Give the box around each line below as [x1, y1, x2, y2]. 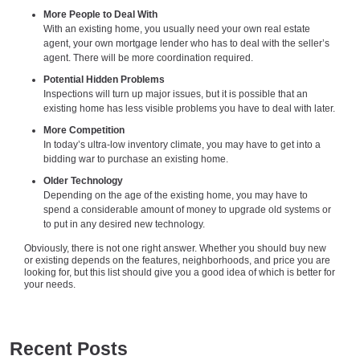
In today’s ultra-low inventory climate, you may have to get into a [43, 138, 321, 150]
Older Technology [43, 174, 123, 186]
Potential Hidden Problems [43, 73, 165, 85]
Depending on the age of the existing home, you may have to [43, 189, 308, 201]
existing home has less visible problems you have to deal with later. [43, 102, 335, 114]
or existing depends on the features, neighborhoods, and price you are [24, 255, 330, 267]
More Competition [43, 124, 125, 136]
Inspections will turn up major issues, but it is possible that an [43, 88, 308, 100]
